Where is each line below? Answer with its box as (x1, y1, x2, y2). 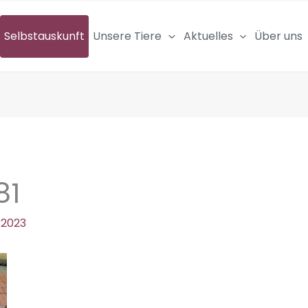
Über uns (254, 28, 303, 45)
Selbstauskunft (4, 28, 85, 45)
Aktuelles (183, 28, 233, 45)
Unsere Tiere (93, 28, 162, 45)
